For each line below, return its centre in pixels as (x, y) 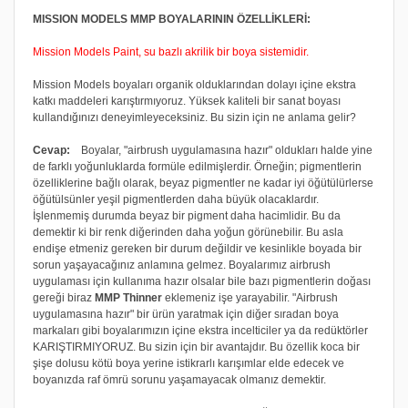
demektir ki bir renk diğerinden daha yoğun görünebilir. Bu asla (188, 232)
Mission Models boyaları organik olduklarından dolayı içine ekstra (194, 84)
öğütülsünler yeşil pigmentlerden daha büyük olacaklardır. (176, 199)
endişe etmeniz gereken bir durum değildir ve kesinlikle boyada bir (197, 248)
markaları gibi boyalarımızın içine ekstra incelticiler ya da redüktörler (200, 330)
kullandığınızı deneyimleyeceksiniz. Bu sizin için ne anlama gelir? (196, 117)
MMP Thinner (128, 297)
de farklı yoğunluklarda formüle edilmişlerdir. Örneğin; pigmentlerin (197, 166)
